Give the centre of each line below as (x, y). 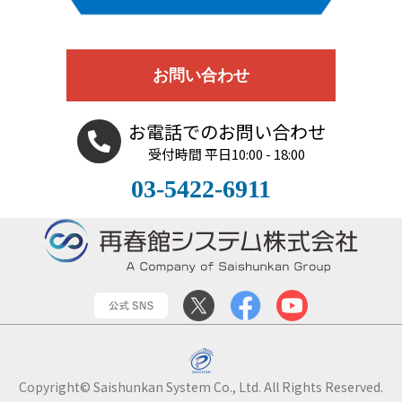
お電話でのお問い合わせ (227, 132)
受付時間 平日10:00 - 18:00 (227, 154)
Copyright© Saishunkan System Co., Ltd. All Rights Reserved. (201, 387)
